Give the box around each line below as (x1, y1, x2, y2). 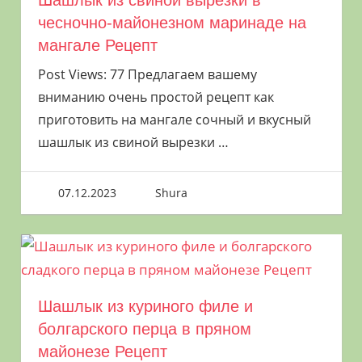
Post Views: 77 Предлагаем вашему (37, 65, 257, 84)
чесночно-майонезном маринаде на (37, 14, 306, 32)
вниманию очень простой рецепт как (37, 88, 274, 107)
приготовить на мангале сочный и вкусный (37, 111, 311, 129)
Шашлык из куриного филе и (37, 297, 253, 315)
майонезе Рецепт (37, 343, 167, 360)
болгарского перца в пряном (37, 320, 251, 338)
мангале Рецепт (37, 36, 158, 55)
